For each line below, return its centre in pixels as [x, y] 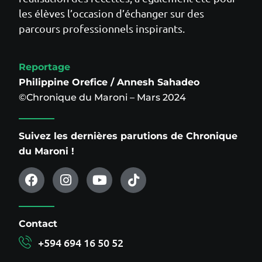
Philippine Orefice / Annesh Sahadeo [109, 82]
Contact [38, 223]
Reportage [44, 67]
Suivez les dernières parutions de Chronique [128, 136]
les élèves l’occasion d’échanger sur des [111, 13]
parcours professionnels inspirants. [102, 28]
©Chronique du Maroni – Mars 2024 [102, 97]
